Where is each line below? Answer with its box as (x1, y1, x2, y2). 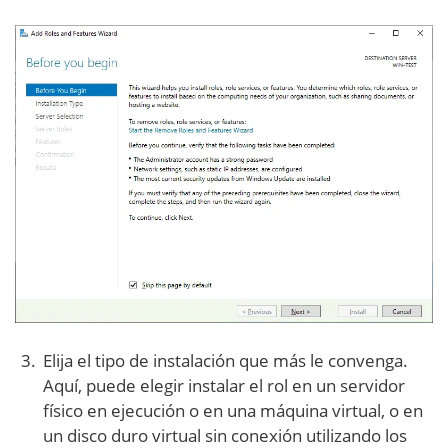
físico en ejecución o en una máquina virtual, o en (43, 399, 423, 423)
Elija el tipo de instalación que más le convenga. (43, 349, 408, 373)
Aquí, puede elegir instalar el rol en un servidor (43, 374, 405, 398)
